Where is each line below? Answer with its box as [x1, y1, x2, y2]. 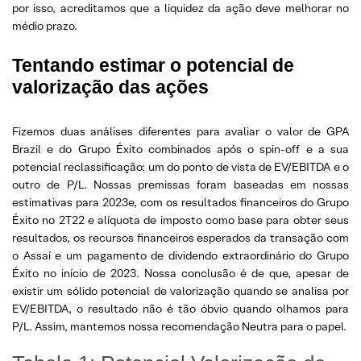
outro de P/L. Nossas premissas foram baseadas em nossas [12, 176, 349, 192]
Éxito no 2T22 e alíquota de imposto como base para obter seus [12, 212, 349, 227]
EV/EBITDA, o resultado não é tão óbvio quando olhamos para [12, 301, 349, 316]
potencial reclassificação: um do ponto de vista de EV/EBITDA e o [12, 159, 349, 174]
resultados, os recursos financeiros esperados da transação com [12, 230, 349, 245]
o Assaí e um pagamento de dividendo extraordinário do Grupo [12, 247, 349, 263]
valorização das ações [12, 76, 209, 98]
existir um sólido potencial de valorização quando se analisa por [12, 283, 349, 298]
